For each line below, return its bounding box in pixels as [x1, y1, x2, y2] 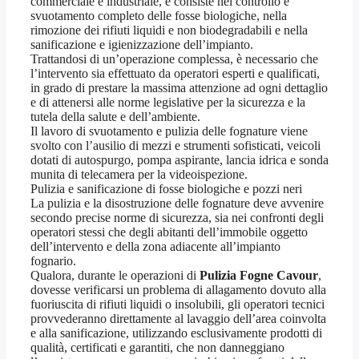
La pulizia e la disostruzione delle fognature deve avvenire [30, 196, 324, 211]
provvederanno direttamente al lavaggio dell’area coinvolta [30, 312, 326, 326]
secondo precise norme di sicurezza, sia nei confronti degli [30, 211, 324, 225]
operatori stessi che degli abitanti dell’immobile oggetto [30, 225, 308, 240]
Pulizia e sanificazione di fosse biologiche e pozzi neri [30, 182, 302, 196]
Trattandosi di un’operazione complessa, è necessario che [30, 52, 318, 67]
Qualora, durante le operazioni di [30, 268, 200, 283]
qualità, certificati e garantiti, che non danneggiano [30, 341, 284, 355]
